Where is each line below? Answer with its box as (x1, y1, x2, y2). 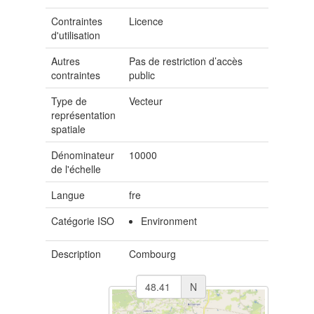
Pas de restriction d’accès (129, 54, 243, 68)
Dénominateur (51, 148, 114, 162)
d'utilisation (51, 28, 100, 42)
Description (51, 247, 101, 261)
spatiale (51, 122, 86, 136)
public (129, 68, 156, 82)
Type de (51, 94, 87, 108)
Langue (51, 188, 85, 202)
